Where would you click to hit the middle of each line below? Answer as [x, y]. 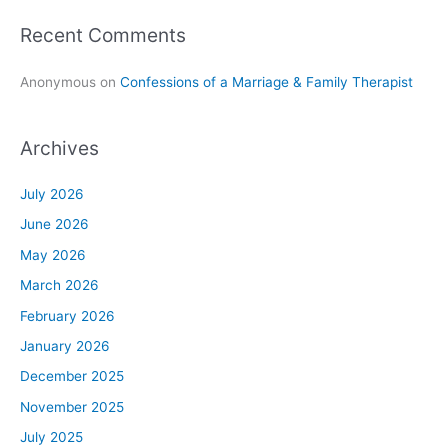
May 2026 [53, 254]
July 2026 [52, 194]
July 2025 [51, 437]
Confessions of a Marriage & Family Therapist [266, 81]
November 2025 [72, 406]
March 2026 [59, 285]
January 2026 [65, 346]
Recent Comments [103, 35]
